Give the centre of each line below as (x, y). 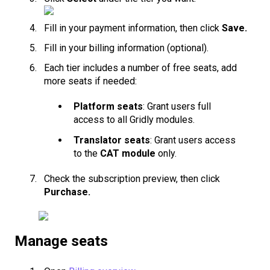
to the (87, 153)
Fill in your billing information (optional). (126, 48)
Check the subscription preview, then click (132, 178)
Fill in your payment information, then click (133, 28)
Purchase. (68, 192)
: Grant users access (193, 140)
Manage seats (61, 241)
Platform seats (108, 107)
